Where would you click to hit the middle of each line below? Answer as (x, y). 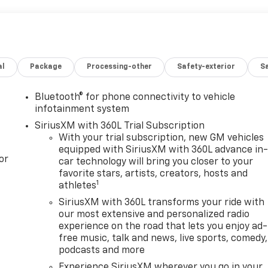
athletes (78, 186)
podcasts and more (102, 250)
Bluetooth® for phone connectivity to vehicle (135, 97)
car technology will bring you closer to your (156, 162)
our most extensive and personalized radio (154, 214)
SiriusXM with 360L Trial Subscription (120, 126)
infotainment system (82, 109)
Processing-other (120, 67)
